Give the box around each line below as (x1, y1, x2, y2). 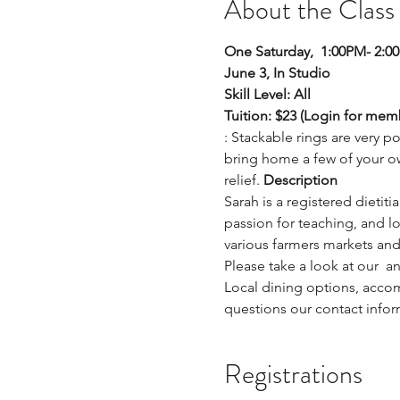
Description (262, 171, 337, 188)
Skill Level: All (223, 86, 311, 103)
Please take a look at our (223, 257, 382, 274)
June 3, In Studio (223, 64, 337, 81)
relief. (223, 171, 263, 188)
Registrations (223, 355, 362, 393)
